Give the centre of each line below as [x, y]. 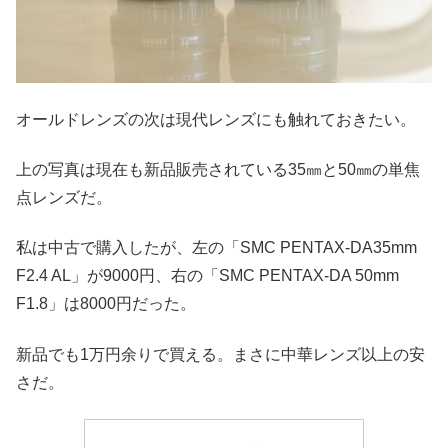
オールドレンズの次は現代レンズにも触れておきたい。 [216, 119]
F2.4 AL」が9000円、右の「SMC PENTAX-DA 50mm [207, 276]
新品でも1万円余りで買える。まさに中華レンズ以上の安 [220, 354]
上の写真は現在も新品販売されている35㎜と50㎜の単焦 [218, 169]
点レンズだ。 [64, 197]
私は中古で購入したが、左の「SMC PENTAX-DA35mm [216, 248]
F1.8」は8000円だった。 [106, 304]
